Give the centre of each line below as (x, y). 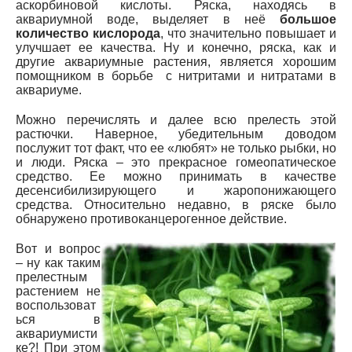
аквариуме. (49, 90)
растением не (58, 291)
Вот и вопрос (58, 248)
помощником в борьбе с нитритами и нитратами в (176, 75)
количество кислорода (88, 33)
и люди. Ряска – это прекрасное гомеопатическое (176, 162)
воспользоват (56, 305)
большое (308, 19)
